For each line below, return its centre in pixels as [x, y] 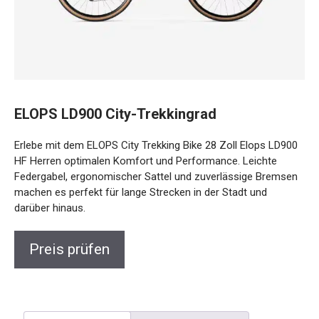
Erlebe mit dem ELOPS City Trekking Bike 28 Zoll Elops [140, 134]
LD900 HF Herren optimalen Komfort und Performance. [143, 150]
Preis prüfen [69, 238]
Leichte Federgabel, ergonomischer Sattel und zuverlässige [152, 166]
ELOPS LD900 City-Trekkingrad [115, 103]
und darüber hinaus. [60, 197]
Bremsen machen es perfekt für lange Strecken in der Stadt [153, 181]
